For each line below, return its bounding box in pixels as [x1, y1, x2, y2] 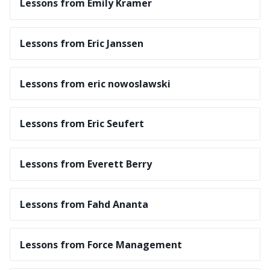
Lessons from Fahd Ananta [20, 198, 148, 212]
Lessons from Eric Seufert [20, 117, 144, 131]
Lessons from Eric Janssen [20, 36, 143, 50]
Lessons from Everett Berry [20, 157, 152, 171]
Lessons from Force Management [20, 237, 182, 251]
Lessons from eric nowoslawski [20, 77, 171, 90]
